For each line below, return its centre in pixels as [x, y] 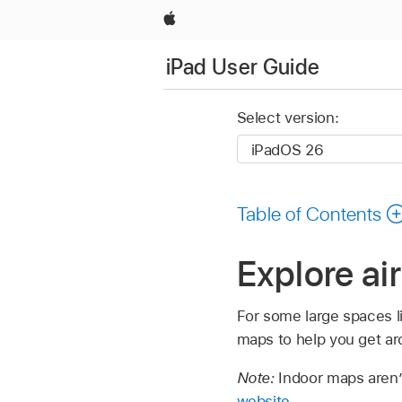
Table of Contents [309, 213]
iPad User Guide [243, 66]
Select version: [288, 118]
